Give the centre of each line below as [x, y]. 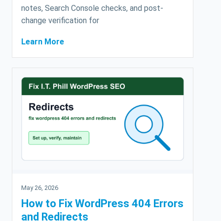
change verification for [60, 20]
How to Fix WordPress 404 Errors [102, 203]
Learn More [43, 41]
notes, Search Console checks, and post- [92, 8]
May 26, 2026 [40, 187]
